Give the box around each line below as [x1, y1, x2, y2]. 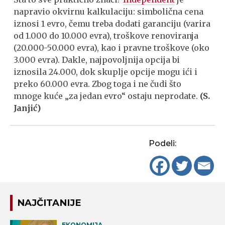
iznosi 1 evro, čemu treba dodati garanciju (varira [14, 19, 211, 29]
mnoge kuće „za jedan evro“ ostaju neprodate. [14, 91, 200, 101]
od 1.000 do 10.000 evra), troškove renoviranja [14, 31, 199, 41]
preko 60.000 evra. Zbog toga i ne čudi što [14, 79, 182, 89]
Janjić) [14, 103, 41, 113]
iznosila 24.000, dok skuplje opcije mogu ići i [14, 67, 198, 77]
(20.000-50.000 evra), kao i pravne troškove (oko [14, 43, 210, 53]
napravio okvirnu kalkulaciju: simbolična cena [14, 7, 204, 17]
